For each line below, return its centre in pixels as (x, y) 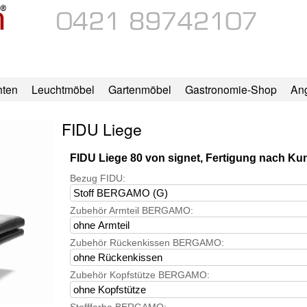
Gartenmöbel (139, 89)
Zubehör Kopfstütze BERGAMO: (139, 275)
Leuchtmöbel (63, 89)
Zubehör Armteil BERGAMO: (131, 211)
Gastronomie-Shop (231, 89)
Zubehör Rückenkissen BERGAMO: (147, 243)
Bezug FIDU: (97, 179)
